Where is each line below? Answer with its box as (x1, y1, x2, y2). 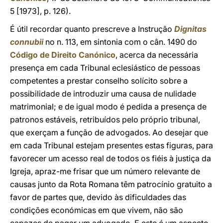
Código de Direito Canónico (10, 50, 115, 60)
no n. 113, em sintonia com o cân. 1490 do (45, 37, 197, 47)
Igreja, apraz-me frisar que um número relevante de (10, 166, 200, 176)
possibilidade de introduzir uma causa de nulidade (10, 89, 196, 99)
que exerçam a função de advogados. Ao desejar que (10, 127, 208, 137)
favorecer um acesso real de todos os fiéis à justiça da (10, 153, 211, 163)
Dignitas (174, 24, 207, 34)
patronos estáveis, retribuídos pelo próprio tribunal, (10, 114, 200, 124)
